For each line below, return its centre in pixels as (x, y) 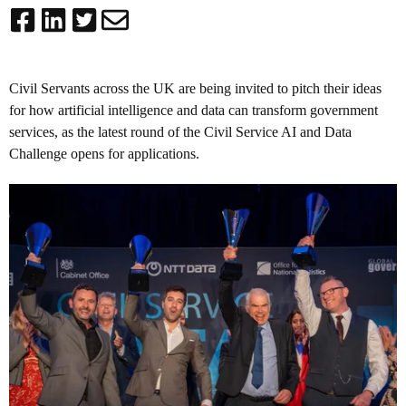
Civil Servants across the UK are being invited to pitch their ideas (195, 88)
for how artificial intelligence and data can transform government (193, 110)
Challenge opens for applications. (104, 153)
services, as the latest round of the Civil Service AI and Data (180, 131)
